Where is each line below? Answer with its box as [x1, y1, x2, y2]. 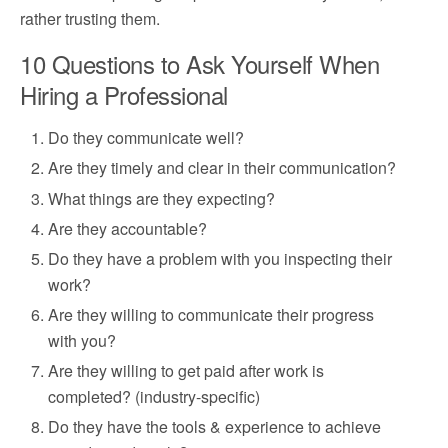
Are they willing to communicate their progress [48, 303, 375, 327]
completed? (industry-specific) [48, 385, 261, 409]
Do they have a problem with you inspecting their [48, 246, 393, 270]
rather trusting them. [20, 7, 160, 31]
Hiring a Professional [20, 77, 228, 113]
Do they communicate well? [48, 126, 245, 150]
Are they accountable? [48, 216, 208, 240]
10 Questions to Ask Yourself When [20, 46, 380, 82]
